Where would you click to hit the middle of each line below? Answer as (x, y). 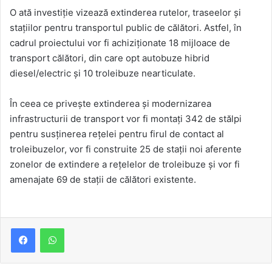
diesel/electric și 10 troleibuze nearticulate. (103, 73)
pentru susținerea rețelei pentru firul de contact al (117, 134)
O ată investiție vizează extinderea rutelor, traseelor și (125, 13)
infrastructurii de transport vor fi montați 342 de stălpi (126, 119)
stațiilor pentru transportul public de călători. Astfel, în (126, 28)
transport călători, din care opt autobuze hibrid (110, 58)
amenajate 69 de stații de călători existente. (103, 180)
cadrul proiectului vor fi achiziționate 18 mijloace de (120, 43)
